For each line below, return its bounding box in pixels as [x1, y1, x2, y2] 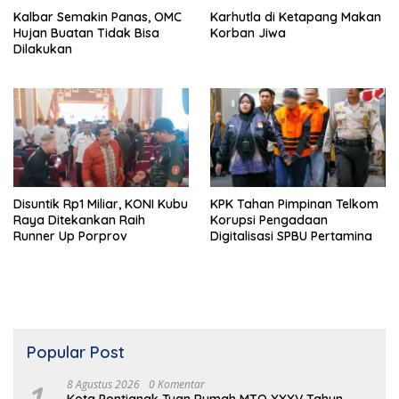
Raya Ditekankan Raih [13, 212, 145, 229]
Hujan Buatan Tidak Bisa [13, 25, 159, 42]
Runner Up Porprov [13, 228, 127, 245]
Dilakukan [13, 41, 72, 58]
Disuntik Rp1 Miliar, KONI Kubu [13, 196, 188, 213]
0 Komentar [149, 377, 205, 393]
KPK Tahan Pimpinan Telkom [210, 196, 379, 213]
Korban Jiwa [210, 25, 286, 42]
